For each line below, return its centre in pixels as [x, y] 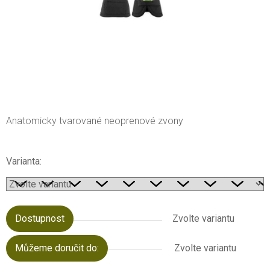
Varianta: [24, 161]
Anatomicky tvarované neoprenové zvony [95, 121]
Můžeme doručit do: [57, 248]
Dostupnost [40, 218]
